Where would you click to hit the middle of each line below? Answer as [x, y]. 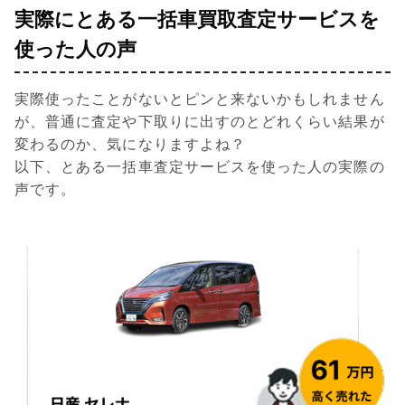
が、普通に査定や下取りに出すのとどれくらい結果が [200, 122]
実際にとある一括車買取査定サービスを [197, 20]
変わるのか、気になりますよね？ [130, 145]
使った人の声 [75, 50]
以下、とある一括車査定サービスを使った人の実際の [200, 167]
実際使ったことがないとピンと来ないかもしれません [200, 99]
